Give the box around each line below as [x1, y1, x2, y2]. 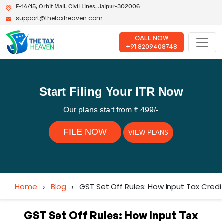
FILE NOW [63, 127, 107, 137]
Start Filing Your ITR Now [39, 85, 183, 98]
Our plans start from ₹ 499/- [63, 106, 159, 114]
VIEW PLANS [128, 129, 168, 136]
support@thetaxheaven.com [16, 13, 103, 22]
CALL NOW [135, 34, 168, 42]
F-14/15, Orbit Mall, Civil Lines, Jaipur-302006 [16, 1, 140, 10]
